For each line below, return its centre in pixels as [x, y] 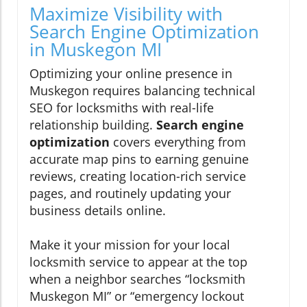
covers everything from [178, 142]
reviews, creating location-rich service [138, 176]
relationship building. [93, 125]
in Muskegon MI [96, 50]
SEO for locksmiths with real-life [122, 108]
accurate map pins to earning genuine [139, 159]
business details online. [98, 211]
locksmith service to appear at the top [138, 262]
